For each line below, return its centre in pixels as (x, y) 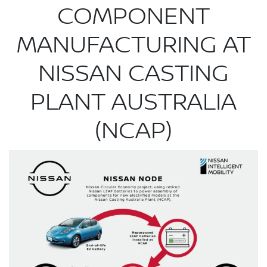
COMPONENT (133, 17)
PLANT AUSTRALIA (133, 103)
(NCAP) (133, 131)
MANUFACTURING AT (133, 45)
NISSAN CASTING (133, 74)
